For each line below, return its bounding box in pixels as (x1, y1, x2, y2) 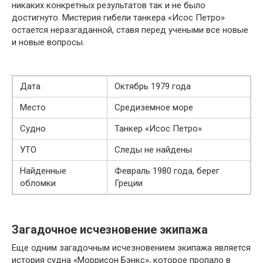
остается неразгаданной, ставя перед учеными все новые (12, 25, 248, 35)
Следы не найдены (114, 144, 192, 155)
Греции (114, 178, 143, 188)
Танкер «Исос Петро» (114, 123, 202, 134)
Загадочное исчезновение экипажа (12, 223, 208, 237)
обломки (20, 178, 56, 188)
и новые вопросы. (12, 37, 85, 48)
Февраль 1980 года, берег (114, 166, 220, 176)
